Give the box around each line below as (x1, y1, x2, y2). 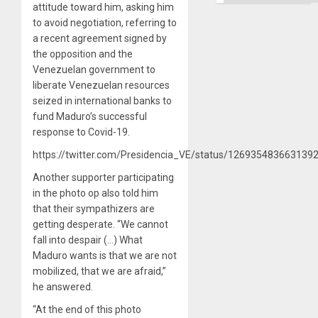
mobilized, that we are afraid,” (33, 265, 166, 277)
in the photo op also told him (33, 187, 158, 199)
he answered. (33, 280, 93, 292)
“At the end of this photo (33, 303, 141, 315)
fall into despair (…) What (33, 234, 143, 246)
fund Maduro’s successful (33, 110, 147, 122)
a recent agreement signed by (33, 32, 167, 44)
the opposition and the (33, 48, 133, 60)
